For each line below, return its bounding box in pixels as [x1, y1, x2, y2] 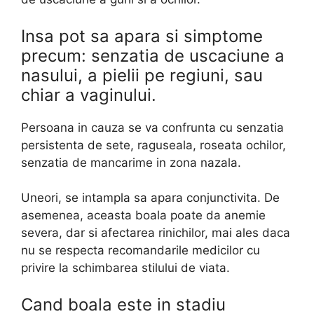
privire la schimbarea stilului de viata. [21, 261, 230, 275]
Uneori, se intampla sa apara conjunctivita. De [21, 191, 280, 205]
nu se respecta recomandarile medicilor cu [21, 243, 260, 258]
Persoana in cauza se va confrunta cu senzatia [21, 120, 284, 135]
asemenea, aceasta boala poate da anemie [21, 208, 266, 223]
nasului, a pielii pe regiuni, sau [21, 64, 263, 86]
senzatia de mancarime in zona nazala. [21, 155, 241, 170]
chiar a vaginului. [21, 84, 156, 105]
